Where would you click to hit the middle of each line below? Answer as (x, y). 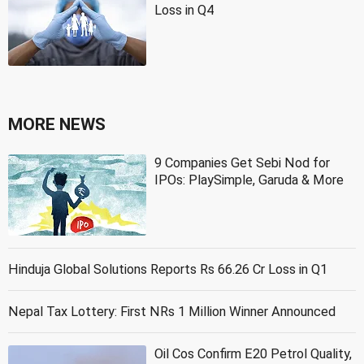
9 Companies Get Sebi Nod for (242, 162)
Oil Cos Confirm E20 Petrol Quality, (253, 353)
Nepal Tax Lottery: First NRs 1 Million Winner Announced (172, 311)
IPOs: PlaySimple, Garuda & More (249, 180)
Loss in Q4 (184, 10)
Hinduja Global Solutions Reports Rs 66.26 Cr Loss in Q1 (168, 269)
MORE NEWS (57, 124)
